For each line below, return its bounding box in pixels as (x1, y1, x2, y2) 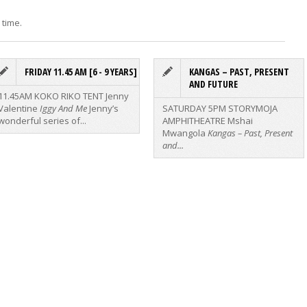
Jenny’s (87, 102, 119, 115)
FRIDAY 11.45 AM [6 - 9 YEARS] (25, 65, 137, 79)
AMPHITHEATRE (162, 114, 228, 127)
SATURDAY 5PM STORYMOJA (162, 102, 278, 115)
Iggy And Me (40, 102, 87, 115)
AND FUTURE (189, 77, 238, 91)
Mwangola (162, 127, 206, 140)
